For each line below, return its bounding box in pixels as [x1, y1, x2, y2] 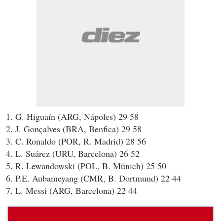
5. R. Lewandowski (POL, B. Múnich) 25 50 [6, 159, 166, 172]
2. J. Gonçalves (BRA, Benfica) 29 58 [6, 122, 142, 135]
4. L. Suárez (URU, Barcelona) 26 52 [6, 147, 140, 159]
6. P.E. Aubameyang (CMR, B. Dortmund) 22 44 [6, 172, 181, 184]
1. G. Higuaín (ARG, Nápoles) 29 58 [6, 110, 139, 122]
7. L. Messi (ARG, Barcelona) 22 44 [6, 184, 137, 196]
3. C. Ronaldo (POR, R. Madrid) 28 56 [6, 135, 146, 147]
